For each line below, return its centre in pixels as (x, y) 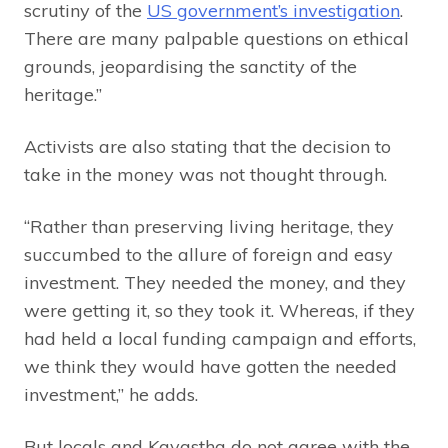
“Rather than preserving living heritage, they (209, 227)
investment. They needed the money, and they (215, 283)
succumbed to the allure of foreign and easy (208, 255)
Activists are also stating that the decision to (207, 147)
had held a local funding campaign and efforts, (220, 339)
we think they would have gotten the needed (210, 367)
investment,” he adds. (111, 395)
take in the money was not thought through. (205, 175)
